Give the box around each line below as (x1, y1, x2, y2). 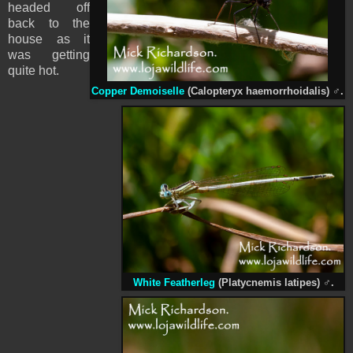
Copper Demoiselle (91, 85, 184, 97)
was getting (8, 47, 90, 61)
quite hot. (8, 63, 62, 77)
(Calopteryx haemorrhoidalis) (184, 85, 333, 97)
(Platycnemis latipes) (214, 277, 323, 288)
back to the (8, 16, 90, 30)
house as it (8, 32, 90, 46)
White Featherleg (132, 277, 215, 288)
